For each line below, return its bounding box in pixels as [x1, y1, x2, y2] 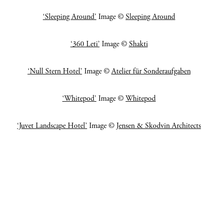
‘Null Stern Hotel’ [27, 67, 82, 76]
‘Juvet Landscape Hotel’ [17, 121, 87, 131]
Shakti [128, 39, 148, 49]
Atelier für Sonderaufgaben [111, 67, 191, 76]
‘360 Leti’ [70, 39, 100, 49]
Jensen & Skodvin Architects [116, 121, 201, 131]
